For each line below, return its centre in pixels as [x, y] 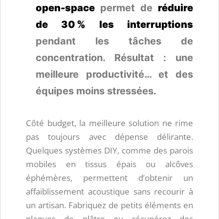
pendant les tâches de [114, 41]
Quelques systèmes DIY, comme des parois [109, 151]
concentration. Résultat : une [114, 58]
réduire [175, 8]
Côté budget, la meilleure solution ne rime [109, 123]
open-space [65, 8]
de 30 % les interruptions [114, 25]
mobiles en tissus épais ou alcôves [109, 164]
